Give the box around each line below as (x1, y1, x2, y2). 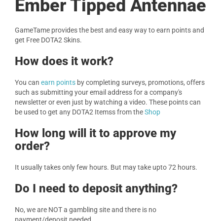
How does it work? (15, 54, 113, 68)
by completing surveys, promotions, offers (75, 78, 205, 86)
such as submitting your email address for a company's (15, 88, 182, 96)
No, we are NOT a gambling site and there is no (15, 206, 156, 214)
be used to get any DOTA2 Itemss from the (15, 108, 145, 116)
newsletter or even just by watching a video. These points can (15, 98, 201, 106)
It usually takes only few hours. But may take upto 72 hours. (15, 163, 197, 171)
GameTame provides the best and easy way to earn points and (15, 26, 204, 34)
